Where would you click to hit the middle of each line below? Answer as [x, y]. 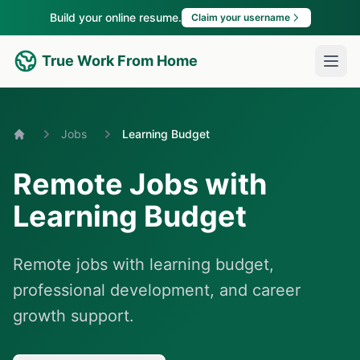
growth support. [74, 316]
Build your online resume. [115, 17]
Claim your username [240, 17]
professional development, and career [157, 290]
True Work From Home [120, 61]
